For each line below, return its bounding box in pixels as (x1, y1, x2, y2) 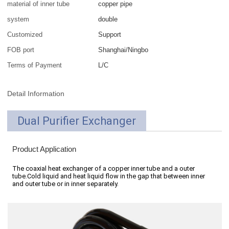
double (98, 15, 118, 24)
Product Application (12, 145, 77, 154)
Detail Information (7, 89, 65, 98)
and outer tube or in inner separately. (12, 180, 119, 188)
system (7, 15, 30, 24)
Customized (7, 31, 43, 39)
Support (98, 31, 122, 39)
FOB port (7, 46, 35, 54)
